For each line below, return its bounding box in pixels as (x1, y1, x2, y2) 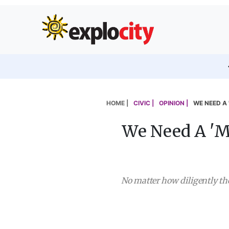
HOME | (106, 99, 128, 107)
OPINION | (159, 99, 188, 107)
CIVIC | (133, 99, 154, 107)
